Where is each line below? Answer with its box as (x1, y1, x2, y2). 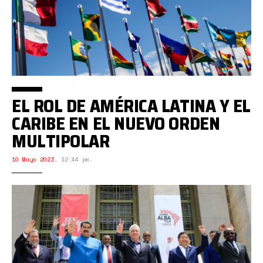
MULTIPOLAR (12, 127, 110, 156)
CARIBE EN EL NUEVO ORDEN (12, 110, 220, 138)
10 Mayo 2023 (12, 155, 54, 164)
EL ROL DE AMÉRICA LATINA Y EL (12, 92, 251, 120)
